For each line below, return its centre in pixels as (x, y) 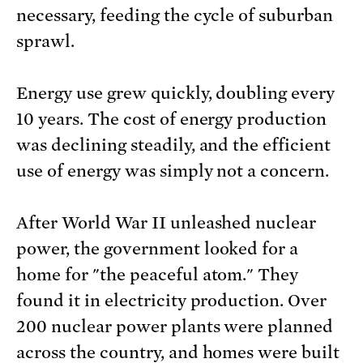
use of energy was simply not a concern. (173, 171)
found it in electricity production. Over (172, 301)
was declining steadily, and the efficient (174, 145)
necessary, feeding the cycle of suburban (175, 16)
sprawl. (45, 42)
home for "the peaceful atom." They (158, 275)
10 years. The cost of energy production (172, 120)
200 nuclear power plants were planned (175, 327)
